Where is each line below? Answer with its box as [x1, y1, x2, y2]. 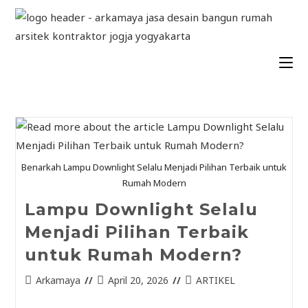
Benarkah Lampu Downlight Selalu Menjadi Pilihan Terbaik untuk [21, 160, 287, 173]
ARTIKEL [195, 273, 235, 287]
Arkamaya [35, 273, 80, 287]
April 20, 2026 [107, 273, 168, 287]
